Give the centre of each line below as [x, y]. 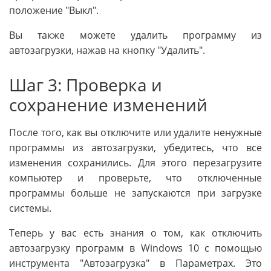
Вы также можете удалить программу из [135, 35]
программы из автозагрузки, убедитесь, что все [135, 147]
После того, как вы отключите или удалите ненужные [135, 132]
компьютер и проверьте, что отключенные [135, 178]
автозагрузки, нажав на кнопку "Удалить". [107, 50]
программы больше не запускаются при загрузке [135, 193]
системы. [30, 208]
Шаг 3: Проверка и [86, 84]
